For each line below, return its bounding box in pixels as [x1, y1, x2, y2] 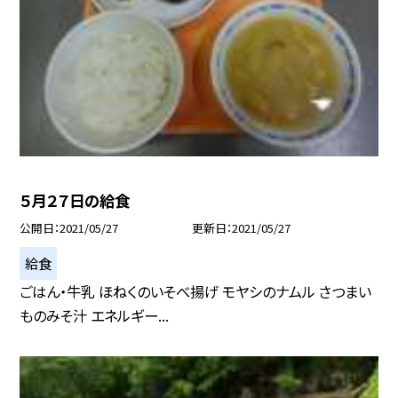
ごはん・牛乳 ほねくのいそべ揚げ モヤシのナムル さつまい [20, 281, 372, 303]
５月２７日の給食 [20, 188, 131, 211]
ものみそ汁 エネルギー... [20, 305, 170, 327]
